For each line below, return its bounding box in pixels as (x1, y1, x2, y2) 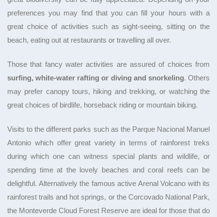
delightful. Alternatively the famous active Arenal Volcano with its (7, 179, 210, 187)
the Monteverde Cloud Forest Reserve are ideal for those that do (7, 206, 210, 215)
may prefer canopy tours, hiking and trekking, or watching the (7, 87, 210, 95)
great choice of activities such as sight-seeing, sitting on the (7, 22, 210, 31)
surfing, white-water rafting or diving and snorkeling (7, 74, 184, 82)
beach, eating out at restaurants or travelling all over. (7, 36, 171, 44)
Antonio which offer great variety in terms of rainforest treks (7, 139, 210, 147)
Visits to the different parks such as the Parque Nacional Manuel (7, 125, 210, 133)
